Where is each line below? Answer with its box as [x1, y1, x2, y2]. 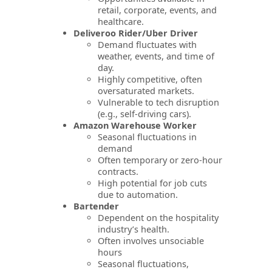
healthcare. [98, 15, 144, 27]
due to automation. [98, 188, 178, 200]
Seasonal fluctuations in [98, 131, 197, 143]
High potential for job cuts [98, 177, 207, 189]
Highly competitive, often [98, 73, 202, 85]
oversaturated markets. [98, 84, 194, 97]
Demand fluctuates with [98, 38, 197, 50]
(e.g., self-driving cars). [98, 107, 191, 120]
